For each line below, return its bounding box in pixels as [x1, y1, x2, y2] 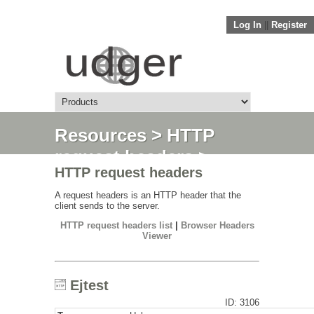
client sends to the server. [55, 200, 160, 211]
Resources [55, 125, 146, 146]
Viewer [142, 231, 172, 241]
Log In [233, 20, 261, 30]
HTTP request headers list [60, 220, 172, 231]
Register [271, 20, 307, 30]
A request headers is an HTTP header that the [55, 190, 241, 200]
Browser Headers [180, 220, 254, 231]
